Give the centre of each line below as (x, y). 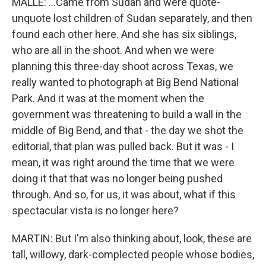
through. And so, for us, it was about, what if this (124, 194)
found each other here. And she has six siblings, (124, 34)
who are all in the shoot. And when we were (113, 50)
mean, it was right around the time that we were (123, 162)
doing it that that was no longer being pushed (117, 178)
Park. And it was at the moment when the (108, 98)
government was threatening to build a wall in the (127, 114)
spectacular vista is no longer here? (95, 210)
